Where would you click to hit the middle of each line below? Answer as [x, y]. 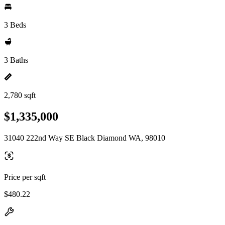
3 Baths [16, 60]
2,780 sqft [20, 95]
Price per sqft [25, 177]
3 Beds [15, 25]
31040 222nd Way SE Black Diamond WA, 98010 [85, 138]
